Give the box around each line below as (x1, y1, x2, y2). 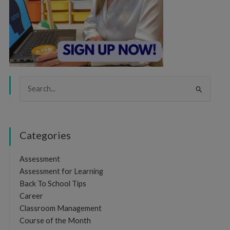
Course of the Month (19, 216, 91, 225)
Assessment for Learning (19, 166, 103, 176)
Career (19, 191, 43, 200)
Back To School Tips (19, 179, 86, 188)
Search (18, 85, 42, 94)
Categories (19, 128, 71, 141)
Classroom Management (19, 203, 102, 213)
